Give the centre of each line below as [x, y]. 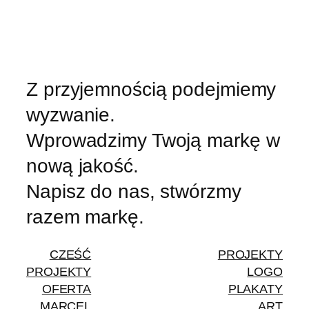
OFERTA [67, 289]
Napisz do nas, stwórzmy [134, 191]
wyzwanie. [71, 114]
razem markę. [85, 216]
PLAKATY [255, 289]
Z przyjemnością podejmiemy [151, 89]
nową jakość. [82, 165]
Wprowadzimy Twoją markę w [153, 140]
